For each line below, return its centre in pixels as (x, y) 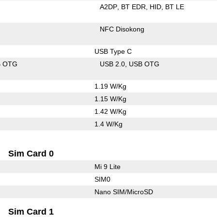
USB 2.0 (113, 64)
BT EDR (134, 7)
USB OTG (144, 64)
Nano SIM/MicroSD (124, 192)
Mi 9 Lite (107, 166)
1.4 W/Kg (108, 124)
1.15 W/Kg (110, 99)
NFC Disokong (122, 29)
